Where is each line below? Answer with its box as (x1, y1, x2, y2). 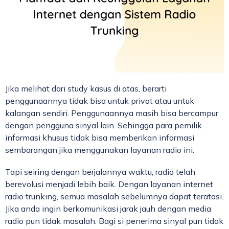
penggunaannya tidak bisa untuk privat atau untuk (5, 95, 194, 106)
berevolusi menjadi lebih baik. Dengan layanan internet (5, 178, 213, 189)
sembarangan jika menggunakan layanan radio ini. (5, 144, 194, 155)
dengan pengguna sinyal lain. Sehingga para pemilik (5, 120, 202, 130)
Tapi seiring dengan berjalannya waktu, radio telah (5, 166, 195, 177)
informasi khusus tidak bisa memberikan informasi (5, 132, 194, 143)
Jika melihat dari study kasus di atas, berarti (5, 83, 167, 94)
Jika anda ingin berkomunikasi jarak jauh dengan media (5, 203, 211, 214)
